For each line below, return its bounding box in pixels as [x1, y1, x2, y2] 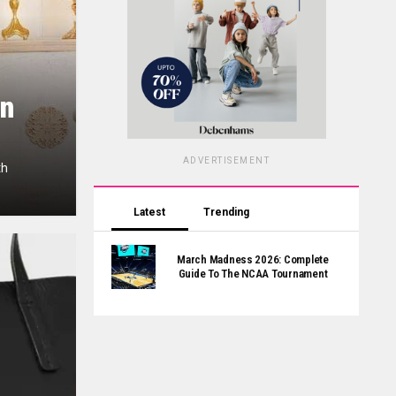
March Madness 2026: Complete [177, 253, 329, 266]
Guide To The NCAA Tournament [178, 267, 328, 280]
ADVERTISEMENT [182, 156, 270, 165]
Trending [202, 206, 249, 218]
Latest [133, 206, 166, 218]
